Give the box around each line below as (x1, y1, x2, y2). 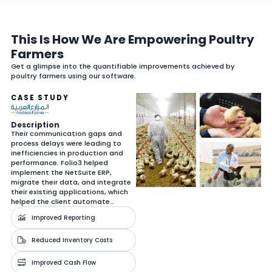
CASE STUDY (11, 92, 69, 103)
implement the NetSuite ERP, (11, 167, 112, 177)
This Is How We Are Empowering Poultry (11, 30, 254, 48)
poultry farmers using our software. (11, 70, 136, 81)
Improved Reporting (31, 212, 95, 222)
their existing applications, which (11, 186, 128, 197)
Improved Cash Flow (31, 257, 96, 267)
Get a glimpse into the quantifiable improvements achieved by (11, 61, 235, 71)
